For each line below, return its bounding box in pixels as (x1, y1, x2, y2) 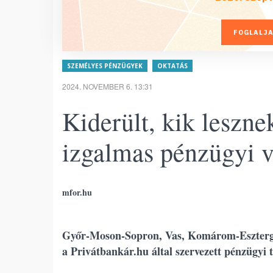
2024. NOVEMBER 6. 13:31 (62, 81, 153, 91)
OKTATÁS (157, 62, 188, 70)
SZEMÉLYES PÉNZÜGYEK (67, 62, 143, 70)
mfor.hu (62, 186, 92, 199)
